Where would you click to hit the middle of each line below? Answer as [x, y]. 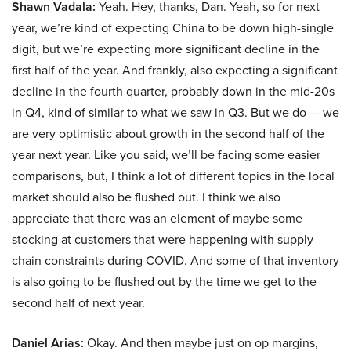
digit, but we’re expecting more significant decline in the [166, 49]
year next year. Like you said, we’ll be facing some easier [166, 155]
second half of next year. [78, 303]
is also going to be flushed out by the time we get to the [164, 282]
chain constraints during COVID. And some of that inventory [175, 261]
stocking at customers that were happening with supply [163, 239]
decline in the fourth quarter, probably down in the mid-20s [173, 91]
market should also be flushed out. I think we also [146, 197]
